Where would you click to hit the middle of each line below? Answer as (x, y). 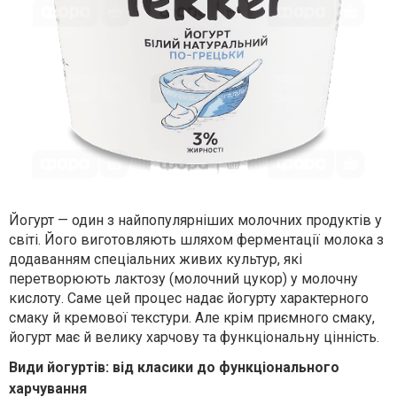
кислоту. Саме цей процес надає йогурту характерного (189, 298)
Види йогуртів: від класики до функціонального (174, 367)
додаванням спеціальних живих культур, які (156, 259)
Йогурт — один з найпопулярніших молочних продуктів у (195, 220)
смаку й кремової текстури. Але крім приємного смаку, (192, 318)
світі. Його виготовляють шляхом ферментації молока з (196, 240)
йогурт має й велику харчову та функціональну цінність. (194, 337)
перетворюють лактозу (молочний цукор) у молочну (183, 279)
